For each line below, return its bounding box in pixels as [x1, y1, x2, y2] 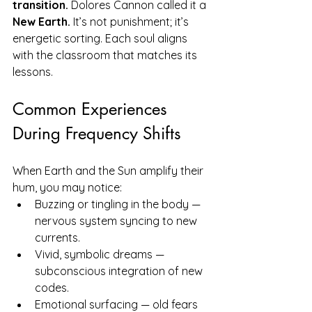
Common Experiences [13, 97, 172, 120]
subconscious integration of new [35, 263, 205, 278]
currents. [35, 230, 80, 244]
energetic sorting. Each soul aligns [13, 31, 190, 45]
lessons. [13, 64, 53, 79]
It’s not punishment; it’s [70, 14, 192, 29]
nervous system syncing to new [35, 213, 200, 228]
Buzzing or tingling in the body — [35, 196, 203, 211]
